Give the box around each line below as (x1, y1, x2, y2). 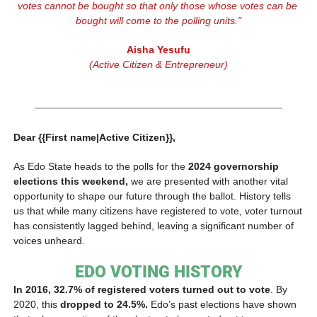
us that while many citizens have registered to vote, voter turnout (13, 204, 302, 217)
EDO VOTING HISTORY (75, 262, 242, 282)
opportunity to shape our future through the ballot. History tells (13, 190, 291, 202)
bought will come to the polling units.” (76, 14, 241, 26)
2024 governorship (188, 160, 279, 172)
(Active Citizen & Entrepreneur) (89, 58, 228, 70)
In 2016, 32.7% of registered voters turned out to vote (13, 283, 270, 295)
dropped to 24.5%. (57, 298, 148, 310)
